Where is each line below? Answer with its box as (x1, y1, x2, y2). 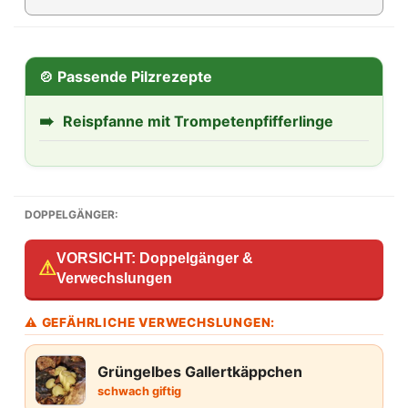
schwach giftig (97, 384, 181, 399)
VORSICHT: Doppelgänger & (56, 250, 253, 267)
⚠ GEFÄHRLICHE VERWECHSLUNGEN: (25, 315, 276, 331)
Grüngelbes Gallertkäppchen (97, 362, 302, 382)
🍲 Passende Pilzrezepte (39, 67, 212, 87)
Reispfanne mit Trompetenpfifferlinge (63, 112, 333, 131)
